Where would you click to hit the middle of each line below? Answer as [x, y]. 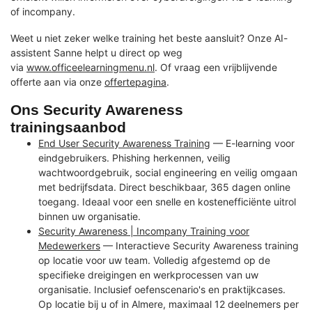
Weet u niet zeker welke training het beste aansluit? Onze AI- [149, 38]
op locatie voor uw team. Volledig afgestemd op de [154, 260]
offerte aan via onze [57, 82]
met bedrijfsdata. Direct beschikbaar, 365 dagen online [164, 187]
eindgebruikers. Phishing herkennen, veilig [134, 157]
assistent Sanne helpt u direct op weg [96, 53]
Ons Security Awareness [97, 109]
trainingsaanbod [68, 127]
